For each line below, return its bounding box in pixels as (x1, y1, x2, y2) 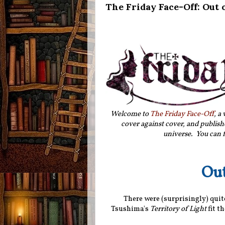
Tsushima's (110, 203, 150, 214)
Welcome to (110, 108, 150, 120)
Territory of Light (150, 203, 206, 214)
